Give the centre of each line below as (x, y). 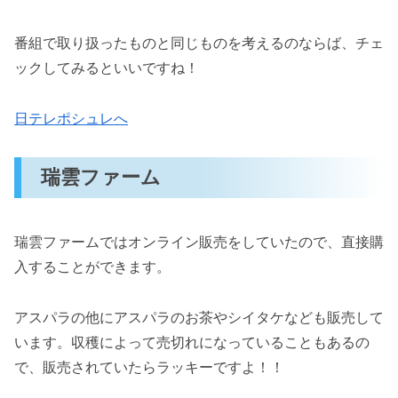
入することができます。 (92, 267)
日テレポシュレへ (71, 118)
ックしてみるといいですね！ (107, 68)
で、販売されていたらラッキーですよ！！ (149, 367)
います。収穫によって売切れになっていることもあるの (192, 342)
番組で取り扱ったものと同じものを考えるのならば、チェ (199, 44)
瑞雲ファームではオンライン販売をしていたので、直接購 (199, 242)
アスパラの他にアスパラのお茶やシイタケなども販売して (199, 317)
